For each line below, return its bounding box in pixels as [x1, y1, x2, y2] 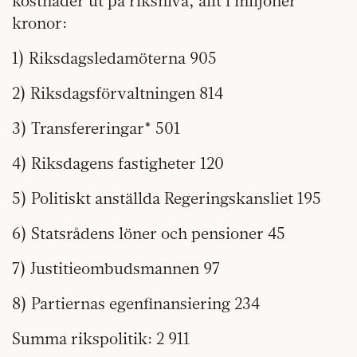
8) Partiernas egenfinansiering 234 [12, 292, 260, 313]
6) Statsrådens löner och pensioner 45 [12, 222, 285, 243]
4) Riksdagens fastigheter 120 [12, 152, 224, 173]
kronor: [12, 12, 67, 33]
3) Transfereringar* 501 [12, 117, 180, 138]
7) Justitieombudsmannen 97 [12, 257, 220, 278]
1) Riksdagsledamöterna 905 [12, 47, 217, 68]
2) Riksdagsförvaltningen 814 [12, 82, 223, 103]
